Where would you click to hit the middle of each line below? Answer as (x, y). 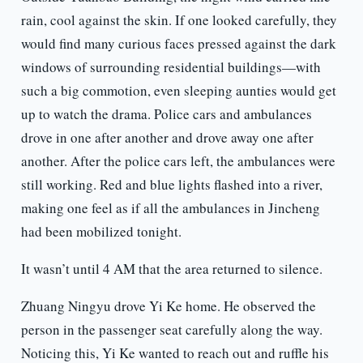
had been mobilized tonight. (101, 232)
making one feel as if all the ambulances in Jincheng (170, 208)
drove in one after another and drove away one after (167, 138)
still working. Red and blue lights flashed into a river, (171, 185)
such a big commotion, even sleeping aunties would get (178, 91)
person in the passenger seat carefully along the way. (171, 330)
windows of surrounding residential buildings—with (171, 67)
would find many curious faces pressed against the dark (178, 44)
